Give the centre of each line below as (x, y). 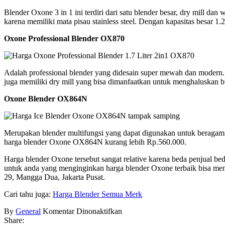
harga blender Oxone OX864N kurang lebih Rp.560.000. (95, 142)
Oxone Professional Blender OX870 (64, 38)
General (28, 211)
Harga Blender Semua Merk (97, 194)
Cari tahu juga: (28, 194)
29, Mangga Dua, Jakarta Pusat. (54, 177)
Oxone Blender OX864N (46, 98)
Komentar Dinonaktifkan (82, 211)
